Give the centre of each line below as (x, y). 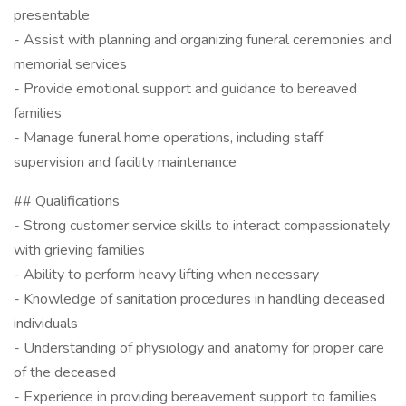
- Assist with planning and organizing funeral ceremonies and (203, 40)
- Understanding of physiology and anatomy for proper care (199, 348)
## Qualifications (67, 201)
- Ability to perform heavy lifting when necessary (166, 275)
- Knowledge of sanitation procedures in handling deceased (199, 299)
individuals (46, 324)
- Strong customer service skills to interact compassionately (202, 226)
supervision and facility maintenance (125, 162)
